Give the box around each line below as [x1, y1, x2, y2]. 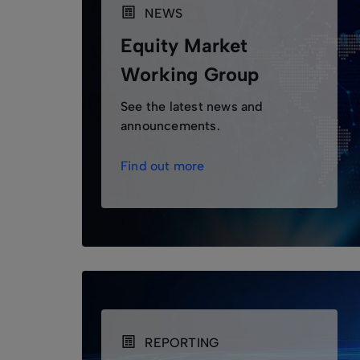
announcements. [121, 118, 220, 133]
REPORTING [141, 335, 219, 350]
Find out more [121, 158, 205, 174]
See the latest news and [121, 99, 264, 114]
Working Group [121, 63, 260, 86]
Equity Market [121, 34, 248, 57]
